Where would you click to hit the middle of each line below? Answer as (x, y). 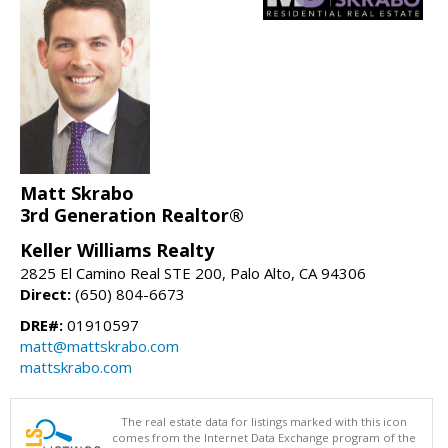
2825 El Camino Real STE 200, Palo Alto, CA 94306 (193, 273)
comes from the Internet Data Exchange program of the (264, 438)
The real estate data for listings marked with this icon (264, 422)
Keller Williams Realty (117, 250)
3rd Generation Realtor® (132, 215)
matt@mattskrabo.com (99, 346)
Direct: (45, 294)
